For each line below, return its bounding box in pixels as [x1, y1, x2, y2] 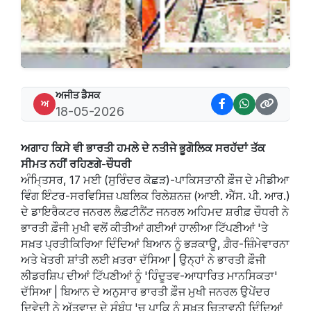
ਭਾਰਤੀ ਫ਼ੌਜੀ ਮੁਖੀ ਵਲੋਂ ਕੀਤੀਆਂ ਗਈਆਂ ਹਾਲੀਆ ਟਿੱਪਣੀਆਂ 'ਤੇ [21, 221, 268, 235]
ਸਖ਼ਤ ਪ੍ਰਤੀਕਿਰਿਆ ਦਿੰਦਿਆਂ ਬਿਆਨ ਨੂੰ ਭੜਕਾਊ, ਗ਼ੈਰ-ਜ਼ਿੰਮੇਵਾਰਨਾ [21, 237, 289, 251]
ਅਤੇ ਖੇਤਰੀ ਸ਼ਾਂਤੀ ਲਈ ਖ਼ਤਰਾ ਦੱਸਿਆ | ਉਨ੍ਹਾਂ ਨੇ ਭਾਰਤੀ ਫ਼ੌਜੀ [21, 253, 266, 267]
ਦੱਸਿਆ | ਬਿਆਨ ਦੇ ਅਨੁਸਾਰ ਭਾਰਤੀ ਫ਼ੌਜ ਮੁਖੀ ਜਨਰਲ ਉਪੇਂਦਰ [21, 285, 270, 299]
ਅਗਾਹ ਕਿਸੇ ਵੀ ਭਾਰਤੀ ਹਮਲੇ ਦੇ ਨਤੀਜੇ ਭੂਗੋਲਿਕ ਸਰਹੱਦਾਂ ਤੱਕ [21, 141, 265, 155]
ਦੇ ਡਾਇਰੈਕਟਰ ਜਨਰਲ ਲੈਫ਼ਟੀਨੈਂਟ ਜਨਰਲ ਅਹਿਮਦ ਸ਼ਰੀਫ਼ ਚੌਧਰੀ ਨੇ [21, 205, 289, 219]
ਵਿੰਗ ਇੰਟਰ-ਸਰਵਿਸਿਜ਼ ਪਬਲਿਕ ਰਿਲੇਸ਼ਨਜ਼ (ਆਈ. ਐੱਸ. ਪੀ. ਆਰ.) [21, 189, 290, 203]
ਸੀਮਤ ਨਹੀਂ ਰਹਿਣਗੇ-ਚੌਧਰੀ [21, 157, 131, 171]
